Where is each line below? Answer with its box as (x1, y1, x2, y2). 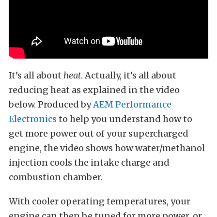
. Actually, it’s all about (81, 70, 176, 81)
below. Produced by (9, 99, 93, 110)
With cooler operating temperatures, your (9, 196, 190, 207)
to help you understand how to (57, 113, 192, 124)
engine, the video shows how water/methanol (9, 142, 205, 154)
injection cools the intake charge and (9, 157, 170, 168)
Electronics (9, 113, 57, 124)
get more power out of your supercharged (9, 128, 188, 139)
